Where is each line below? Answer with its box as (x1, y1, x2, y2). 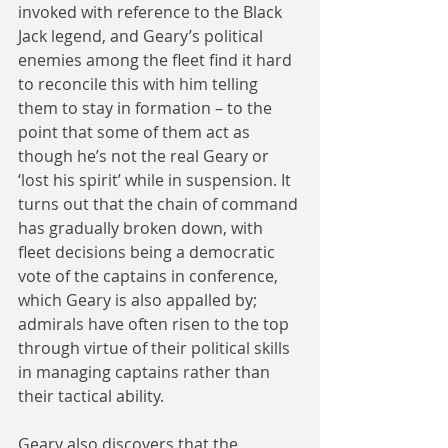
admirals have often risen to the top (18, 312, 293, 335)
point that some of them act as (18, 120, 254, 143)
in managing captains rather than (18, 360, 274, 383)
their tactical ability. (18, 384, 164, 407)
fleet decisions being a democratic (18, 240, 279, 263)
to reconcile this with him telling (18, 72, 262, 95)
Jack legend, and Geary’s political (18, 24, 267, 47)
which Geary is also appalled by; (18, 288, 261, 311)
